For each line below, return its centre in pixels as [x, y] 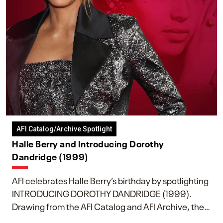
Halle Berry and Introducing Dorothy [88, 143]
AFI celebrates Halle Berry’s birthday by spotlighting [110, 179]
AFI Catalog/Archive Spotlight [64, 129]
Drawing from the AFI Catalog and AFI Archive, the [108, 205]
